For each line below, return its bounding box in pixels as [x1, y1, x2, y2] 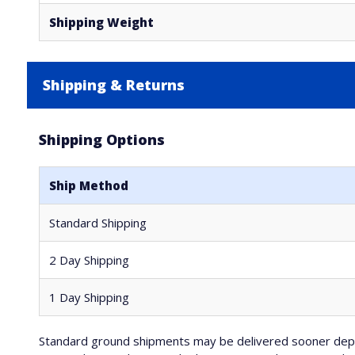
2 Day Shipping [48, 252, 129, 268]
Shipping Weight [48, 14, 154, 30]
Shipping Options [38, 130, 165, 149]
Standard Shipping [48, 215, 147, 231]
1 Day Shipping [48, 289, 129, 305]
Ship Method [48, 177, 128, 193]
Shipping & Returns [42, 75, 185, 94]
